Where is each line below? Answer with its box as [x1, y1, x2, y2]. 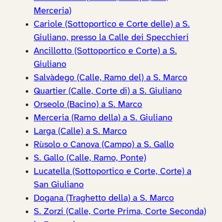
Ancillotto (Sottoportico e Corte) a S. [34, 47, 177, 56]
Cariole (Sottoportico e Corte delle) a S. [34, 20, 190, 30]
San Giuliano [34, 180, 84, 190]
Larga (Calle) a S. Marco [34, 127, 127, 137]
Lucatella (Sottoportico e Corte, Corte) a [34, 167, 191, 177]
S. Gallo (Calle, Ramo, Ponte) [34, 154, 146, 164]
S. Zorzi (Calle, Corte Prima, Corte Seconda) [34, 207, 206, 217]
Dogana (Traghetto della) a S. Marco [34, 194, 174, 204]
